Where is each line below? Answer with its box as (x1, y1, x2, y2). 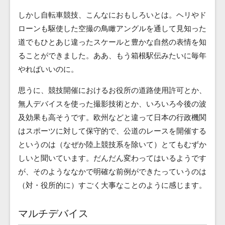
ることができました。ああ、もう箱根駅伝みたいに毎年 (18, 50, 206, 61)
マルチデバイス (18, 206, 88, 220)
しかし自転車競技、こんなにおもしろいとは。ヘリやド (18, 10, 206, 20)
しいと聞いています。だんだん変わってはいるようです (18, 153, 206, 163)
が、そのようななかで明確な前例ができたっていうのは (18, 166, 206, 177)
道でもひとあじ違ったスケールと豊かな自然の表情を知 (18, 37, 206, 47)
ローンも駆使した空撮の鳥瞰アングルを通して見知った (18, 23, 206, 34)
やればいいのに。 (18, 64, 78, 74)
